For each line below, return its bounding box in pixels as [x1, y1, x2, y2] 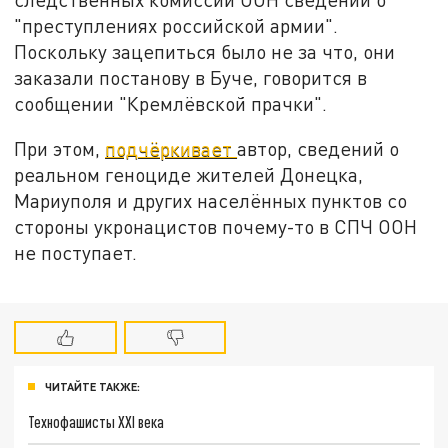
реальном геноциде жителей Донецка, [14, 163, 364, 187]
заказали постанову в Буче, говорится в [14, 65, 368, 89]
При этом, [14, 137, 106, 161]
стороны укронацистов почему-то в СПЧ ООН [14, 215, 418, 239]
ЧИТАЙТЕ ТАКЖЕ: [45, 380, 140, 394]
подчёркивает [105, 137, 238, 161]
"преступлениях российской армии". [14, 13, 339, 37]
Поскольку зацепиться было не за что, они [14, 39, 396, 63]
